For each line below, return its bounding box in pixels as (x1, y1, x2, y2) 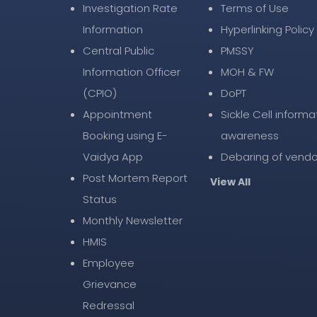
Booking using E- (83, 128, 168, 143)
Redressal (83, 298, 134, 313)
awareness (221, 128, 279, 143)
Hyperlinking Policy (221, 22, 314, 37)
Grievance (83, 277, 137, 292)
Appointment (83, 107, 152, 122)
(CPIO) (83, 86, 117, 100)
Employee (83, 255, 134, 270)
